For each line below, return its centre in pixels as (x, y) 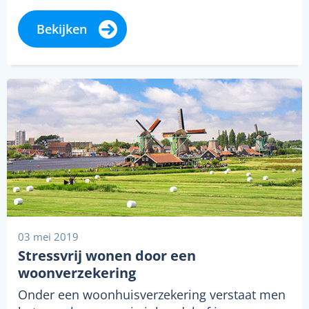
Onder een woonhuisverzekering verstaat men (152, 294)
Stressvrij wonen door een (107, 255)
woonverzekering (77, 272)
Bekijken (62, 29)
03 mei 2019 (48, 236)
